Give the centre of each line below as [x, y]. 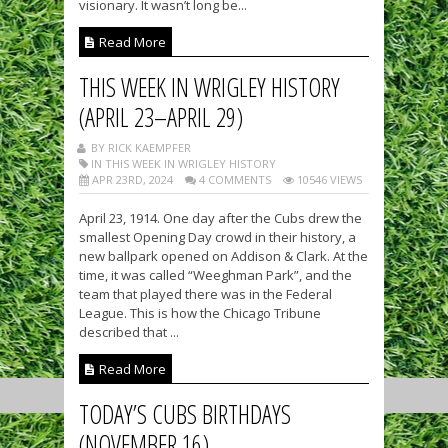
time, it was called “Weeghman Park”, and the [215, 275]
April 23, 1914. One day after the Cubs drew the [220, 218]
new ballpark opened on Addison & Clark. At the [223, 256]
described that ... [129, 332]
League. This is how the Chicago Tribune [200, 313]
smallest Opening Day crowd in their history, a [217, 237]
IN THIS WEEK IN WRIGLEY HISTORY [182, 164]
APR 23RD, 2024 [131, 180]
